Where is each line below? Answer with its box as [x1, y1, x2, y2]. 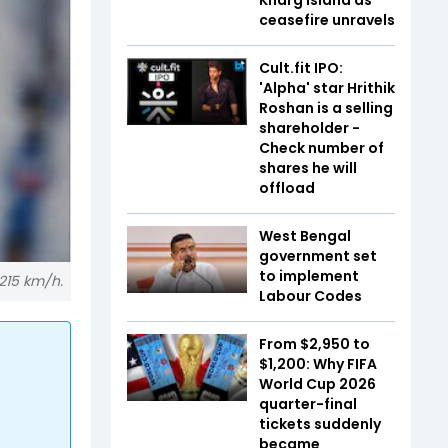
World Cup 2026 [259, 373, 376, 394]
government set [259, 245, 377, 266]
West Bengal [259, 225, 351, 246]
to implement [259, 265, 359, 286]
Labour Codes [259, 285, 362, 306]
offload [259, 177, 315, 198]
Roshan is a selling [259, 97, 393, 118]
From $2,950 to [259, 333, 370, 354]
